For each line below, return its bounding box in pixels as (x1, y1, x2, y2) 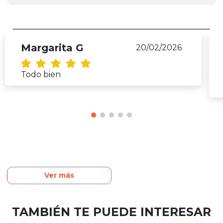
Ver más (44, 170, 74, 180)
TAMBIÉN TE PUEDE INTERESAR (12, 204, 211, 219)
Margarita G (21, 41, 84, 54)
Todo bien (21, 69, 61, 79)
